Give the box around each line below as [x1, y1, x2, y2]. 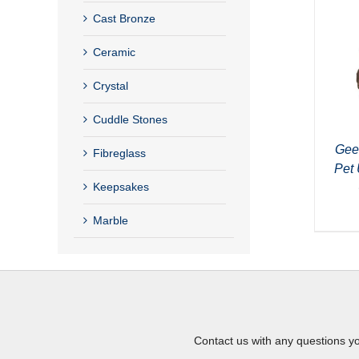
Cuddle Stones [93, 112, 167, 126]
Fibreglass [93, 146, 146, 159]
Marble [93, 213, 128, 227]
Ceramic [93, 45, 135, 58]
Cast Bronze [93, 11, 155, 25]
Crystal [93, 79, 128, 92]
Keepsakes [93, 179, 149, 193]
